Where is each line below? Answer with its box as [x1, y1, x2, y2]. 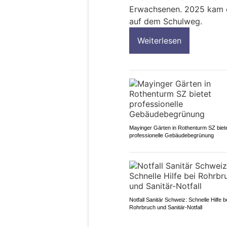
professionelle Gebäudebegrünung [129, 132, 214, 138]
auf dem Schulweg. [129, 16, 202, 26]
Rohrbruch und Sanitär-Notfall [129, 204, 202, 210]
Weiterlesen [137, 35, 181, 46]
